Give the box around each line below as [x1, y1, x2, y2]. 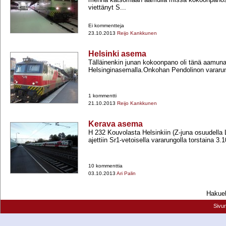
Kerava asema [88, 120, 143, 129]
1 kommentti [88, 93, 117, 99]
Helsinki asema [88, 49, 146, 59]
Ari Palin [117, 171, 136, 177]
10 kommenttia [88, 163, 123, 169]
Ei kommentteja [88, 23, 124, 29]
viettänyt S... [88, 4, 126, 12]
